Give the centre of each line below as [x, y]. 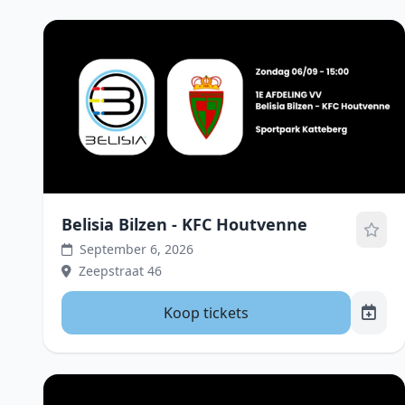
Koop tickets [206, 313]
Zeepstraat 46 [120, 271]
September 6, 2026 [137, 249]
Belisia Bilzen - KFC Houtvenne [184, 224]
